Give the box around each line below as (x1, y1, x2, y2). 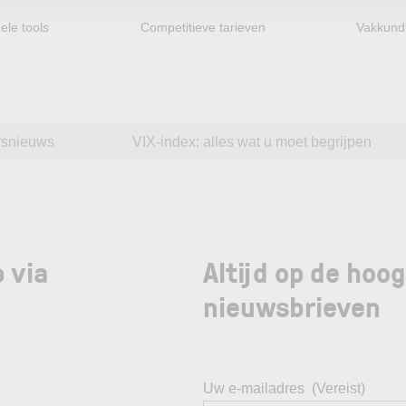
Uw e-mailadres (203, 381, 304, 396)
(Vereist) (312, 381, 365, 396)
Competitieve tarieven (140, 20, 266, 34)
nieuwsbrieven (203, 285, 381, 326)
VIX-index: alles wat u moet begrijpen (131, 134, 372, 150)
